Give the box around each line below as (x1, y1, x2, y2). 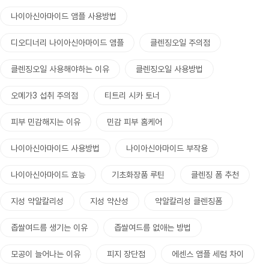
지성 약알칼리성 (11, 196, 64, 206)
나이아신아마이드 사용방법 (11, 144, 100, 153)
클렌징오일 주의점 (150, 38, 210, 47)
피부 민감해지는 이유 (11, 117, 80, 127)
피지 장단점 (107, 249, 145, 259)
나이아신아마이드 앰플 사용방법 (11, 11, 116, 21)
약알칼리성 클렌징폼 (155, 196, 222, 206)
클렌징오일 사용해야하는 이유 (11, 64, 109, 74)
